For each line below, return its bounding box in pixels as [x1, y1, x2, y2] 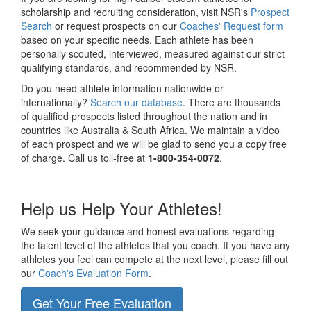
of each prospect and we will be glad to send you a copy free [21, 137, 287, 151]
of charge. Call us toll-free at [21, 151, 148, 165]
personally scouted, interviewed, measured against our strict [21, 47, 285, 60]
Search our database [90, 95, 183, 109]
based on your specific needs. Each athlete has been [21, 33, 253, 47]
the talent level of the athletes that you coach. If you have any [21, 238, 290, 252]
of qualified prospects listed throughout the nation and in [21, 109, 267, 123]
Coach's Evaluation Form [38, 266, 149, 280]
